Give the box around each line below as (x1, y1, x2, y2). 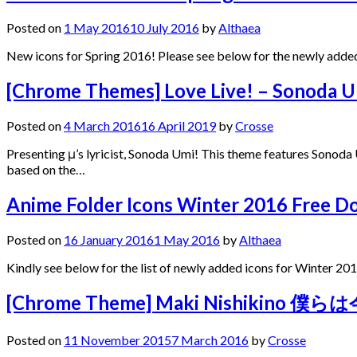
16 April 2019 (141, 118, 216, 134)
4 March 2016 (64, 118, 141, 134)
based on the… (6, 162, 85, 178)
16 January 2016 (64, 231, 154, 247)
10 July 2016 (130, 20, 199, 36)
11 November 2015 (64, 331, 171, 347)
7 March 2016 (171, 331, 249, 347)
